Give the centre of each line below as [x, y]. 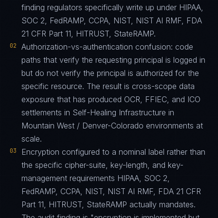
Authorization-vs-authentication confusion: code [107, 47]
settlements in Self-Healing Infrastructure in [98, 112]
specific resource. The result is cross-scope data [108, 86]
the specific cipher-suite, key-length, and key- [102, 165]
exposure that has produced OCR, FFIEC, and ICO [111, 99]
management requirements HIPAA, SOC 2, [96, 178]
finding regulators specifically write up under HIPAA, [112, 7]
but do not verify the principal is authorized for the [110, 73]
